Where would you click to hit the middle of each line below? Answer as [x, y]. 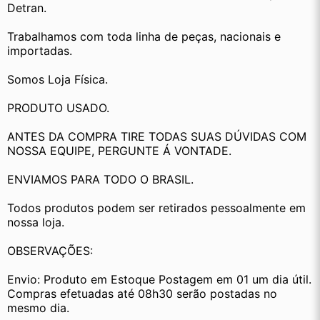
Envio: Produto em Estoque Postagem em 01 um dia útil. [159, 280]
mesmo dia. [38, 308]
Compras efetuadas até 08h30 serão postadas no [142, 294]
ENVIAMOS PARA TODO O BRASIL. [100, 180]
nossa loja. [36, 222]
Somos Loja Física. [57, 80]
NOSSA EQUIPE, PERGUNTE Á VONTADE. [119, 151]
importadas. [40, 51]
